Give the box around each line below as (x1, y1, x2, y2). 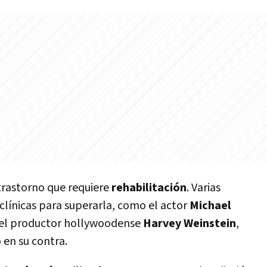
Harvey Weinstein (143, 216, 236, 231)
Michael (190, 198, 231, 213)
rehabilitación (111, 180, 187, 195)
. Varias (187, 180, 221, 195)
